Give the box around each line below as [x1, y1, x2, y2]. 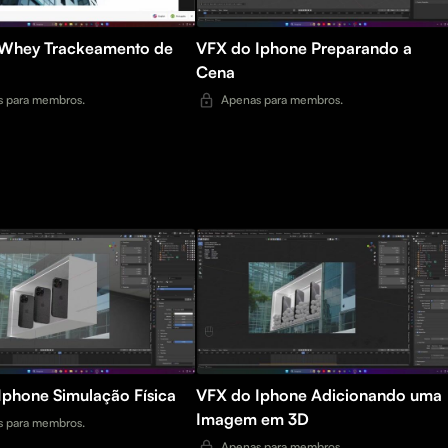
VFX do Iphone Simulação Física [53, 385, 176, 406]
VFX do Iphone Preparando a [196, 38, 311, 59]
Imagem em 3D [196, 409, 309, 430]
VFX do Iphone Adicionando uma [196, 385, 311, 406]
